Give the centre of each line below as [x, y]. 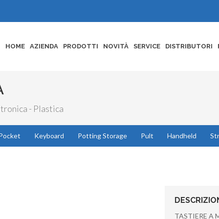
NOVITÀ [116, 46]
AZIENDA [44, 46]
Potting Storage [102, 136]
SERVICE [147, 46]
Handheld [182, 136]
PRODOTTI [81, 46]
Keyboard [49, 136]
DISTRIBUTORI [189, 46]
